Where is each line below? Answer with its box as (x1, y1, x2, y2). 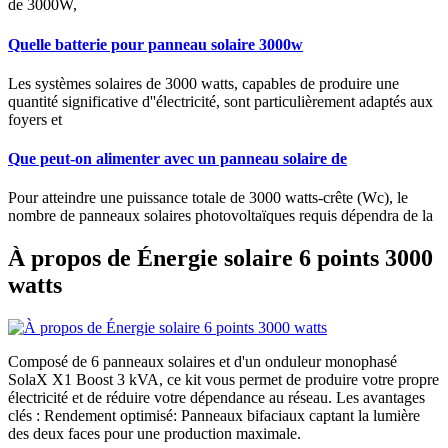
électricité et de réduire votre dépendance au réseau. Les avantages (8, 389, 425, 407)
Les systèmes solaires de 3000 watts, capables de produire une (8, 74, 399, 92)
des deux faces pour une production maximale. (8, 425, 301, 443)
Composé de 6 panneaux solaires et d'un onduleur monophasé (8, 353, 397, 371)
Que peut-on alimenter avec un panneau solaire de (8, 150, 347, 168)
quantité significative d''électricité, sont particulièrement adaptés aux (8, 92, 433, 110)
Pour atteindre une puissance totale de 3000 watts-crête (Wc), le (8, 189, 408, 207)
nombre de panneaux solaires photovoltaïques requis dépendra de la (8, 207, 433, 225)
